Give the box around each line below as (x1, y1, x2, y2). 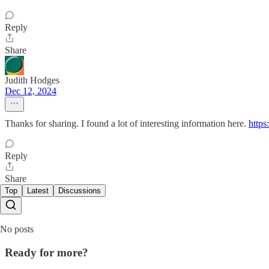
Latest (27, 186, 49, 195)
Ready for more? (5, 246, 88, 259)
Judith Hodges (5, 74, 59, 85)
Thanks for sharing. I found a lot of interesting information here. (5, 118, 249, 128)
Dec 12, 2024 (5, 85, 56, 96)
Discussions (58, 186, 101, 195)
